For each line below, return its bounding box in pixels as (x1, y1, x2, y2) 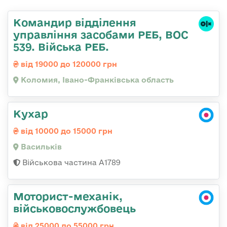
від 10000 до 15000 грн (19, 127, 112, 136)
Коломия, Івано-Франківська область (19, 75, 174, 85)
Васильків (19, 142, 62, 152)
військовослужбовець (13, 202, 136, 215)
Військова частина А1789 (20, 158, 121, 167)
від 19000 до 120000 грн (19, 60, 117, 69)
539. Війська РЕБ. (13, 41, 109, 53)
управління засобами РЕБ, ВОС (13, 28, 188, 41)
